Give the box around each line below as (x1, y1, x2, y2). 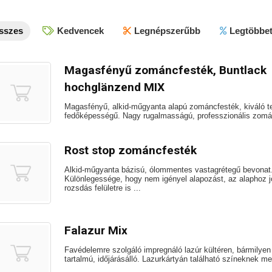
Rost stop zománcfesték (64, 143, 197, 157)
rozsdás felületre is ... (64, 183, 141, 192)
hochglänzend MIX (64, 80, 165, 94)
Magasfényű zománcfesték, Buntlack (64, 63, 267, 77)
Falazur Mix (64, 223, 127, 237)
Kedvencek (57, 25, 104, 36)
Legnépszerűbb (134, 25, 200, 36)
